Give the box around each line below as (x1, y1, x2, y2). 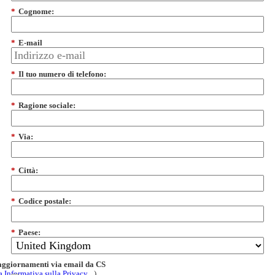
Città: (18, 165, 38, 175)
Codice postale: (18, 196, 71, 206)
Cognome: (18, 7, 54, 17)
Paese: (18, 228, 41, 238)
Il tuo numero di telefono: (18, 69, 106, 79)
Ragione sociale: (18, 100, 76, 110)
